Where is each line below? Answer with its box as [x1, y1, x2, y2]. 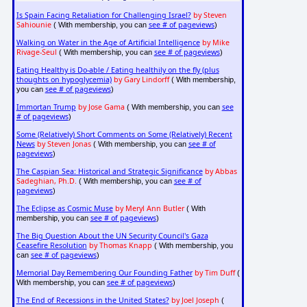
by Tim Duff [194, 268, 235, 278]
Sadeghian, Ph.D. [16, 176, 77, 186]
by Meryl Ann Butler [114, 204, 184, 214]
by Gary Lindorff [113, 75, 169, 85]
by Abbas [204, 167, 237, 177]
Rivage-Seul [16, 47, 57, 58]
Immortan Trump [16, 102, 76, 112]
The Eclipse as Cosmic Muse [16, 204, 113, 214]
